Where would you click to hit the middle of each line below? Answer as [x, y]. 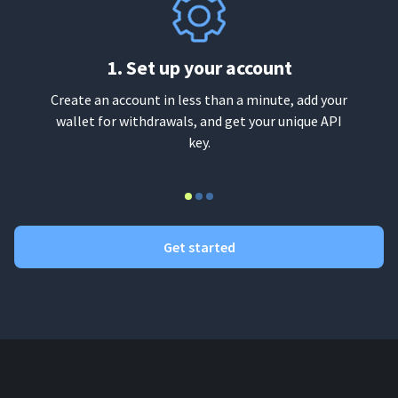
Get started [199, 247]
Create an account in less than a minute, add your [199, 99]
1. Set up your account [199, 68]
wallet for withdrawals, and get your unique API [199, 121]
